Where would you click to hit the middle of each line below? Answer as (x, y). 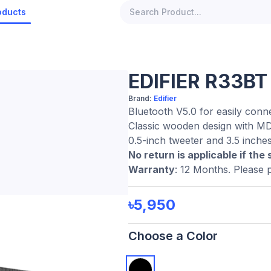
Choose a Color (173, 236)
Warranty (151, 169)
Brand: (141, 98)
